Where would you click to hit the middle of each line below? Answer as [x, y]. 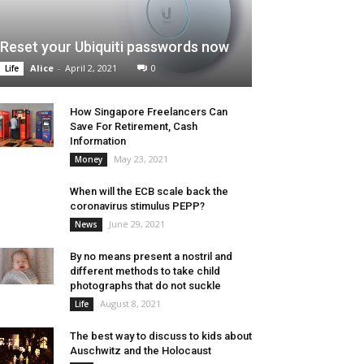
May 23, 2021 [141, 159]
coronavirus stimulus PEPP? [137, 206]
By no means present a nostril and [151, 257]
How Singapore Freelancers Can [149, 112]
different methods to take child [145, 271]
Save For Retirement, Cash [134, 127]
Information [98, 141]
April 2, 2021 [91, 68]
